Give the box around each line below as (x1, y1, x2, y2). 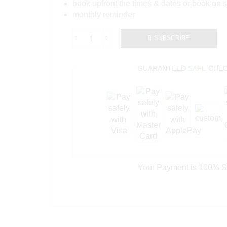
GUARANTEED (137, 64, 188, 72)
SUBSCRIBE (154, 34, 190, 42)
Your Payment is (137, 163, 199, 172)
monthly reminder (72, 10, 135, 19)
